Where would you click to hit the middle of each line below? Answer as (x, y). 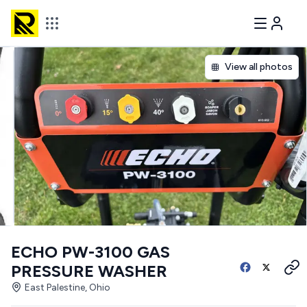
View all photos (259, 67)
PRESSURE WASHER (89, 271)
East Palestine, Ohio (67, 287)
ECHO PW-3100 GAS (90, 252)
